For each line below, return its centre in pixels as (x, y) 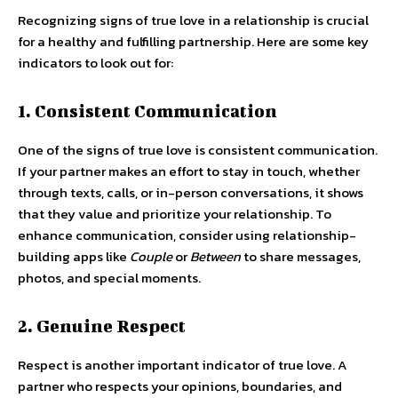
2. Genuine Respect (102, 326)
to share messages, (301, 256)
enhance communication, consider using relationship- (187, 235)
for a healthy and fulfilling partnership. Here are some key (193, 41)
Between (215, 256)
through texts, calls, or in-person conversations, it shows (191, 192)
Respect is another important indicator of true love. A (183, 365)
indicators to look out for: (96, 63)
